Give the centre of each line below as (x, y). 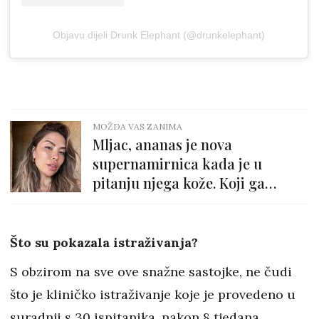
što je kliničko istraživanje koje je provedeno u (153, 295)
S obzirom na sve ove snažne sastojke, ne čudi (151, 272)
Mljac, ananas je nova (162, 145)
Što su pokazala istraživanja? (104, 243)
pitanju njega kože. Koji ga (179, 183)
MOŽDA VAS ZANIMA (137, 127)
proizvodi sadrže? (151, 202)
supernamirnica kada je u (177, 164)
